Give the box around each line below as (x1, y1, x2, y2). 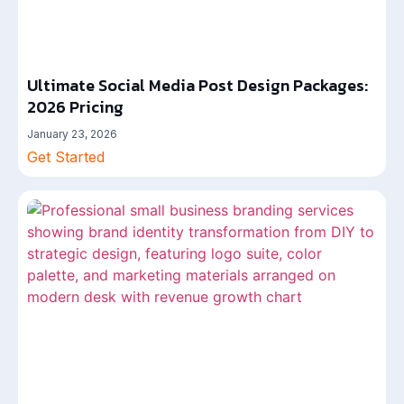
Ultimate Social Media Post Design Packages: (27, 73, 368, 97)
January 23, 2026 (27, 127, 117, 141)
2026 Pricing (27, 95, 124, 119)
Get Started (27, 148, 105, 166)
